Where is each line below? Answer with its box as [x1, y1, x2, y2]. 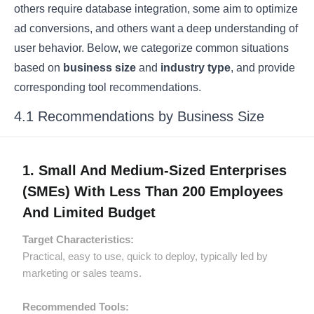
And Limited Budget [22, 205, 156, 221]
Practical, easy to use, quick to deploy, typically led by [22, 250, 268, 263]
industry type [161, 62, 231, 74]
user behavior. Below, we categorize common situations [14, 42, 289, 55]
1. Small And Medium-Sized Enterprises [22, 163, 287, 179]
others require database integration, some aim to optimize [14, 3, 299, 15]
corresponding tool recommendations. [14, 81, 202, 94]
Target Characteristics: [22, 233, 135, 246]
